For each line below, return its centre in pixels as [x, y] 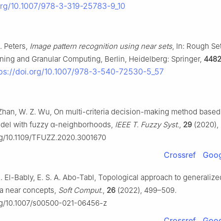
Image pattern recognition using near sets [101, 46]
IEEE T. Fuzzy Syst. [147, 125]
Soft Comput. [80, 190]
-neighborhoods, [85, 125]
